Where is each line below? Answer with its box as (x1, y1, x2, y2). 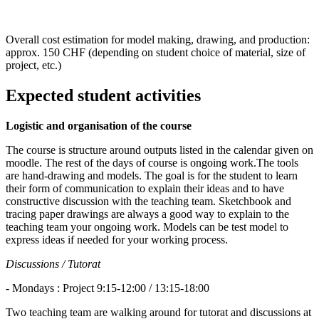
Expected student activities (6, 86, 201, 105)
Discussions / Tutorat (6, 257, 100, 270)
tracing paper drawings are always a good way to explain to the (6, 207, 289, 220)
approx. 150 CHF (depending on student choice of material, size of (6, 46, 305, 59)
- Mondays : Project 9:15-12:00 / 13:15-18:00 (6, 281, 209, 294)
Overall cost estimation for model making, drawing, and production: (6, 33, 310, 46)
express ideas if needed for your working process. (6, 233, 228, 246)
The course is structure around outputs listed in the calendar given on (6, 143, 313, 156)
